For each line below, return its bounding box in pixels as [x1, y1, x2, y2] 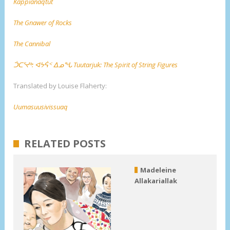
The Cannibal [13, 39, 51, 49]
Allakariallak [134, 176, 177, 186]
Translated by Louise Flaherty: [13, 81, 107, 91]
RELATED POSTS [24, 137, 106, 151]
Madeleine [140, 165, 176, 175]
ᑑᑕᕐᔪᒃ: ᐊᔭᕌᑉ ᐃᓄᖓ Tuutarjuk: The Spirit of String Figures [13, 60, 178, 70]
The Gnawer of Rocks [13, 18, 72, 28]
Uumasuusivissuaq [13, 102, 68, 112]
